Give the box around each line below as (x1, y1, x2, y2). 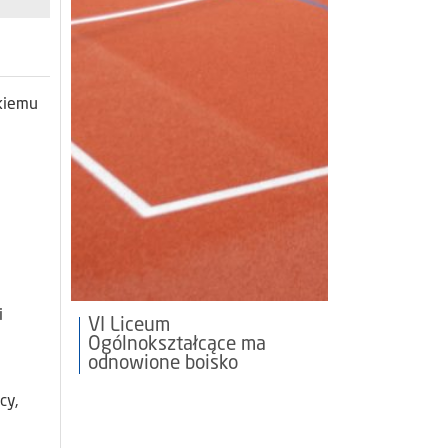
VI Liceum (88, 316, 170, 337)
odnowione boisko (88, 354, 238, 375)
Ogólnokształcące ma (88, 335, 266, 356)
